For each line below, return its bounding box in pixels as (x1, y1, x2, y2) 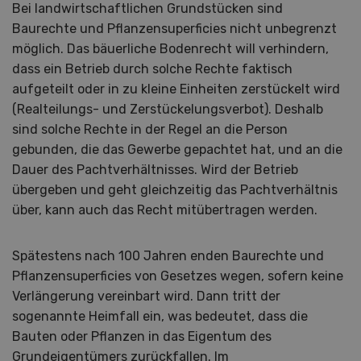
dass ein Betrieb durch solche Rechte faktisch (12, 61, 293, 77)
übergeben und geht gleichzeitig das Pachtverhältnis (12, 182, 338, 198)
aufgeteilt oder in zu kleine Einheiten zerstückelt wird (12, 81, 340, 98)
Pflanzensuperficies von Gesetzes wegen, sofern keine (12, 268, 343, 284)
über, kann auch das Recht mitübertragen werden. (12, 202, 317, 218)
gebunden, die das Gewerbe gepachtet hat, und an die (12, 142, 342, 158)
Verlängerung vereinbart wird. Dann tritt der (12, 288, 280, 305)
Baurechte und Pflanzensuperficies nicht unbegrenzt (12, 21, 337, 37)
